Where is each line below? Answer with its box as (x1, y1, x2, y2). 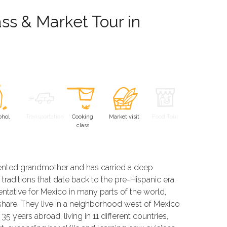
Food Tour (152, 113, 179, 121)
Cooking (72, 113, 94, 121)
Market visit (108, 113, 139, 121)
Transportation (25, 113, 64, 121)
